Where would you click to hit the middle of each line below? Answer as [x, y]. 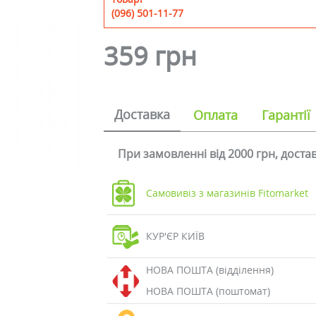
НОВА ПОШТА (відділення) [209, 270]
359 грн [151, 56]
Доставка [142, 114]
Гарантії [286, 115]
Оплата [216, 115]
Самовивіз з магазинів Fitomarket [227, 193]
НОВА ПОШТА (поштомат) [208, 291]
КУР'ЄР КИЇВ [175, 236]
